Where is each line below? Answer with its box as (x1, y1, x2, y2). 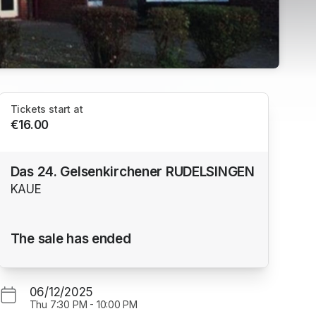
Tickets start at (10, 103, 83, 116)
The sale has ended (10, 230, 131, 247)
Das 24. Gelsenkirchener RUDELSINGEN (10, 163, 255, 180)
